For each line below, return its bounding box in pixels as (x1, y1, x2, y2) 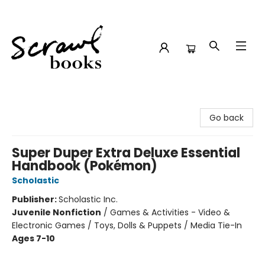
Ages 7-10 (12, 232, 55, 244)
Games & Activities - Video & (110, 206, 230, 218)
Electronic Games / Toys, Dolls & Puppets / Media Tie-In (12, 219, 242, 231)
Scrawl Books (9, 99, 62, 111)
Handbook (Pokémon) (12, 157, 157, 175)
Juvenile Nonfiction (12, 206, 101, 218)
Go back (209, 112, 244, 124)
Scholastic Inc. (59, 193, 118, 205)
